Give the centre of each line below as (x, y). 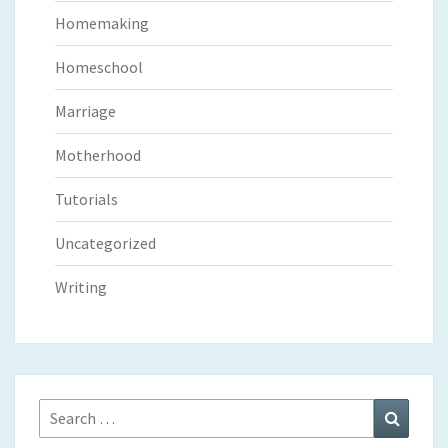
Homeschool (99, 66)
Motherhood (98, 154)
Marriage (85, 110)
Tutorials (86, 198)
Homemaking (102, 22)
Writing (81, 286)
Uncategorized (105, 242)
